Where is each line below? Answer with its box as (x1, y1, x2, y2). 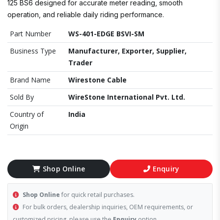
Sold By (10, 92, 34, 102)
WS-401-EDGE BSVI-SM (68, 29, 144, 38)
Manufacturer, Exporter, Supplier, (68, 46, 187, 55)
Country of (10, 110, 44, 119)
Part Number (10, 29, 51, 38)
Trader (68, 58, 92, 67)
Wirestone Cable (68, 75, 127, 84)
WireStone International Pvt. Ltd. (68, 92, 185, 102)
